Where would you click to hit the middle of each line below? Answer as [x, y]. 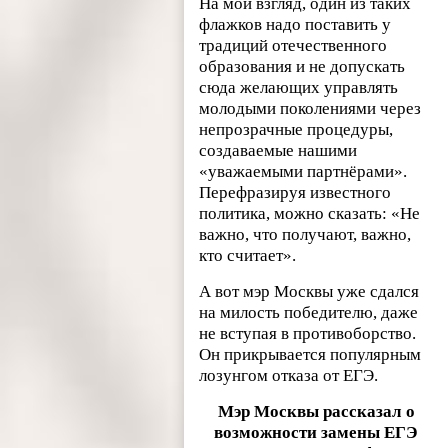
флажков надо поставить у [295, 24]
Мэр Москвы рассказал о [316, 411]
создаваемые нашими [278, 150]
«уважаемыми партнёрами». [303, 171]
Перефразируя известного [295, 192]
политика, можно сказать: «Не [310, 213]
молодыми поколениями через [310, 108]
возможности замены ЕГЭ [316, 432]
